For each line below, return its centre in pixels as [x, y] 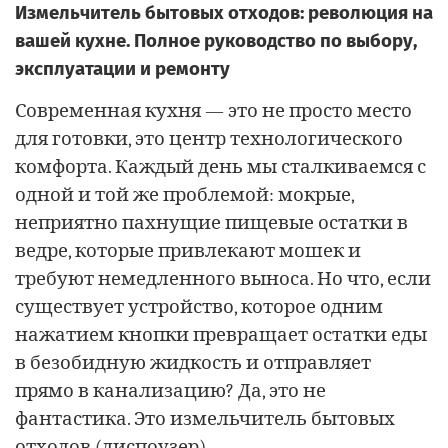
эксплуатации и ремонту [122, 68]
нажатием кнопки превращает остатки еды [221, 334]
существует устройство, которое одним [199, 306]
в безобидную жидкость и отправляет [193, 362]
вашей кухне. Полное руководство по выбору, [216, 40]
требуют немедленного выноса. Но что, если [223, 278]
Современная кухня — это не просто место [213, 110]
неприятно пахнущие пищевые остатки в [211, 222]
